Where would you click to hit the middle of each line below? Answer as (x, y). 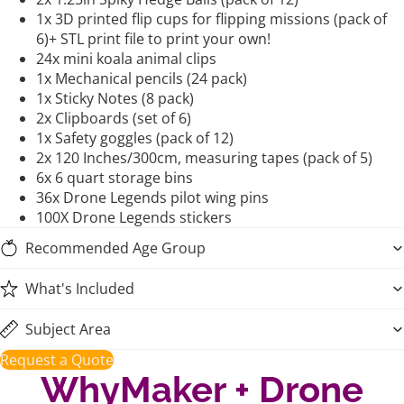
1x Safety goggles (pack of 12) (135, 138)
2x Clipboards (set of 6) (114, 118)
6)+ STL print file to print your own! (153, 38)
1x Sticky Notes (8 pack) (115, 98)
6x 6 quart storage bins (115, 177)
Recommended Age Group (115, 248)
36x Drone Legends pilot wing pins (152, 197)
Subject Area (68, 329)
